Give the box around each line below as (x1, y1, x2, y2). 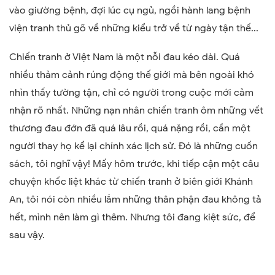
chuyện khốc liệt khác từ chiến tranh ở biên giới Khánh (9, 176, 253, 188)
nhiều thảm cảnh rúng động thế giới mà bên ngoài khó (9, 69, 254, 82)
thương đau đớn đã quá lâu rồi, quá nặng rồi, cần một (9, 122, 250, 135)
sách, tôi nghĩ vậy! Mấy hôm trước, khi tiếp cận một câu (9, 158, 259, 171)
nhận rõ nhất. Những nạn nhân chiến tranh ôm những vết (9, 104, 263, 117)
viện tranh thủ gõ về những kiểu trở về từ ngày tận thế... (9, 22, 258, 35)
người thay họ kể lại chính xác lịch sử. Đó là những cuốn (9, 140, 258, 153)
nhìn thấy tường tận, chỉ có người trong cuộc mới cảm (9, 87, 254, 99)
